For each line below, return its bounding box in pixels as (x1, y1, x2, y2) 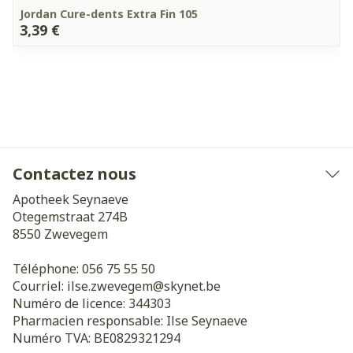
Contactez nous (13, 163, 136, 184)
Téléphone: (13, 260, 82, 277)
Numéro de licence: (13, 295, 128, 312)
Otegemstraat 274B (13, 208, 128, 225)
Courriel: (13, 277, 67, 295)
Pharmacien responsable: (13, 312, 166, 329)
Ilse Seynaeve (166, 312, 247, 329)
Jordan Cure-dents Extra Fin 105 (20, 6, 198, 21)
